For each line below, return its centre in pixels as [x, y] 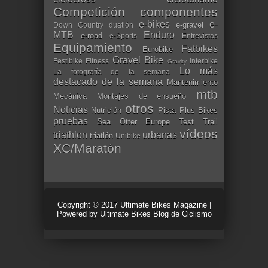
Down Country [78, 25]
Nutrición [106, 110]
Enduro [159, 35]
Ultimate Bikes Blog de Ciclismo [156, 214]
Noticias [71, 109]
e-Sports [123, 35]
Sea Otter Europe [133, 121]
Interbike [204, 60]
